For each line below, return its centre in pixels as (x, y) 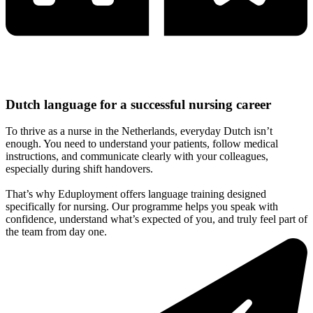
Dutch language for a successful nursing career (138, 104)
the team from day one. (56, 232)
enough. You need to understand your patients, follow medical (142, 144)
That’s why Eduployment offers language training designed (136, 194)
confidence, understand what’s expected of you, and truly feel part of (156, 219)
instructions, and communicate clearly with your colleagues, (137, 156)
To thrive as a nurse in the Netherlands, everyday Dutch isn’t (139, 131)
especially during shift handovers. (79, 169)
